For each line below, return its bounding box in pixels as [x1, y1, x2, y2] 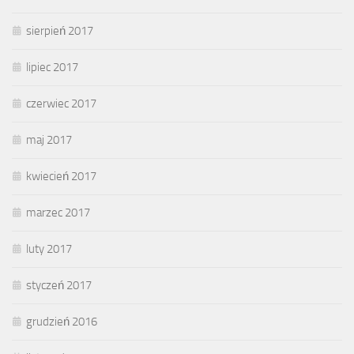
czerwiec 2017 [26, 96, 96, 111]
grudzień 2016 [26, 314, 97, 330]
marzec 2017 [26, 205, 90, 220]
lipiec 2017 [26, 60, 78, 75]
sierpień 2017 [26, 24, 93, 39]
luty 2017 [26, 242, 72, 257]
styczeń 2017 [26, 278, 92, 293]
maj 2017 [26, 133, 72, 148]
